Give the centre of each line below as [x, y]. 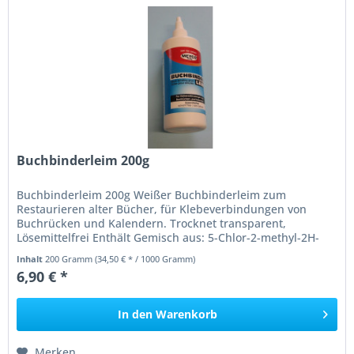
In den [136, 314]
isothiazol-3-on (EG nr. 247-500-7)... [109, 252]
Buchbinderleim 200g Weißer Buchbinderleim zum [152, 195]
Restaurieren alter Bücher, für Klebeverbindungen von [162, 209]
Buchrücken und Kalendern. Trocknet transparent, [152, 224]
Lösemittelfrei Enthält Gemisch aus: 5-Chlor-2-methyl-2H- [168, 238]
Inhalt [31, 259]
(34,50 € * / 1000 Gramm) [145, 259]
